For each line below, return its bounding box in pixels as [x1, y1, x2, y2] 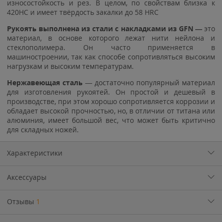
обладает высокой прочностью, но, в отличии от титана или [7, 106, 215, 115]
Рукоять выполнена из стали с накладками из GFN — [7, 23, 202, 33]
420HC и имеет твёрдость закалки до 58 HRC [7, 7, 159, 17]
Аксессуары [7, 172, 47, 182]
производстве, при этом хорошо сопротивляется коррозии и [7, 96, 215, 106]
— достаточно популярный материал [85, 77, 215, 87]
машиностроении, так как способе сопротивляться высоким [7, 52, 215, 61]
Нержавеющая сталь [7, 77, 85, 87]
